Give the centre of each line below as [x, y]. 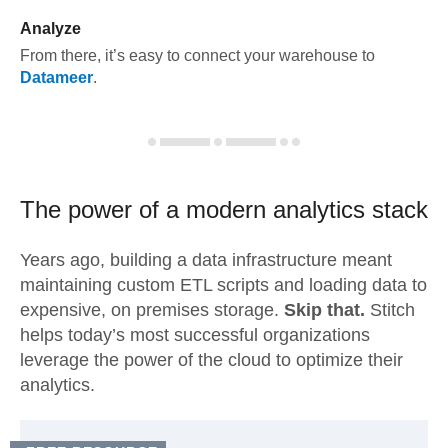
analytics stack [347, 209]
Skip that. [324, 310]
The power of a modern [143, 209]
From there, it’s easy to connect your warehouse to [197, 55]
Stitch [390, 310]
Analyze [50, 28]
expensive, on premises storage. [152, 310]
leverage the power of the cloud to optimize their [211, 360]
